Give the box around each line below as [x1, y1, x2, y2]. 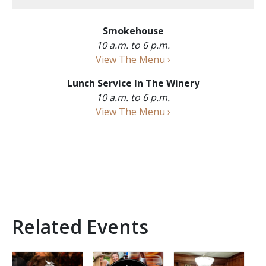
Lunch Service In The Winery [66, 76, 199, 90]
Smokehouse [102, 24, 164, 37]
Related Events [12, 213, 148, 239]
